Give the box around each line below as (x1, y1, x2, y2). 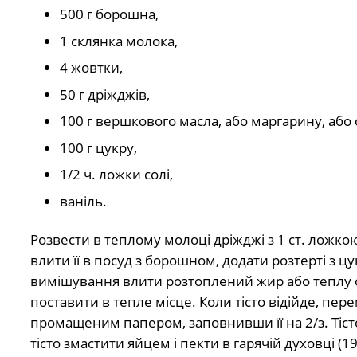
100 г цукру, (60, 138, 137, 157)
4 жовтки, (60, 58, 123, 77)
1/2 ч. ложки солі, (60, 165, 173, 184)
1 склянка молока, (60, 31, 178, 50)
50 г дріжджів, (60, 84, 150, 104)
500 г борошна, (60, 5, 159, 24)
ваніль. (60, 191, 107, 210)
